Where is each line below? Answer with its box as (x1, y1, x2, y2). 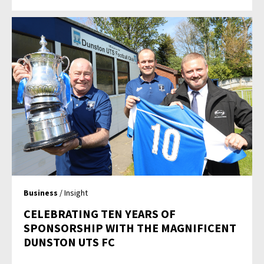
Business (24, 187, 58, 198)
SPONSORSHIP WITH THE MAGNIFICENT (24, 220, 237, 235)
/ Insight (58, 187, 88, 198)
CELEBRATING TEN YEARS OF (24, 206, 176, 221)
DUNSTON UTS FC (24, 234, 115, 249)
